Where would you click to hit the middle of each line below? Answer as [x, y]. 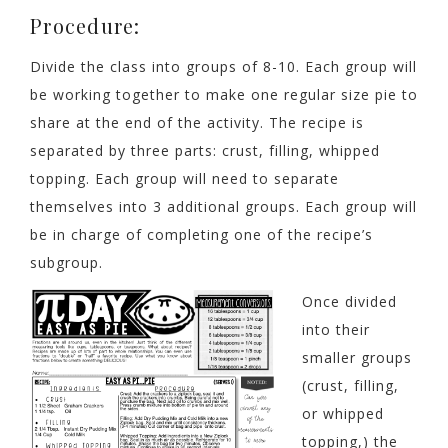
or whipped [343, 414]
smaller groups [357, 358]
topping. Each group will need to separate [184, 178]
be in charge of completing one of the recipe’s [201, 234]
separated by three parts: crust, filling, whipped [205, 150]
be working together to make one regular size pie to [224, 94]
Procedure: [85, 25]
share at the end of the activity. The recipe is [197, 122]
